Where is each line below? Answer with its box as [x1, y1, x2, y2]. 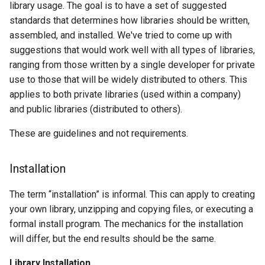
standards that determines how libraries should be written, [9, 15, 250, 26]
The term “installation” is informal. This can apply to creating [9, 189, 255, 200]
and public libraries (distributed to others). [9, 104, 182, 115]
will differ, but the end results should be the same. [9, 233, 216, 244]
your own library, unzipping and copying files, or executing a [9, 203, 253, 215]
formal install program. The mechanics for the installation [9, 218, 243, 230]
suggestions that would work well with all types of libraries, [9, 44, 255, 56]
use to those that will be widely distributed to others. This [9, 74, 247, 85]
